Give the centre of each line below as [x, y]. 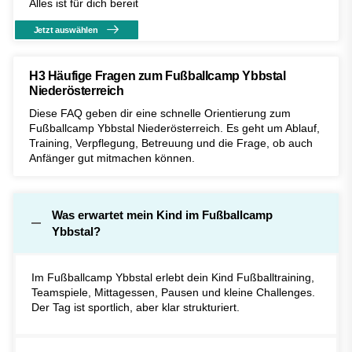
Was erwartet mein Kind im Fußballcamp [162, 215]
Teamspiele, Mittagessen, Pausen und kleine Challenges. [173, 293]
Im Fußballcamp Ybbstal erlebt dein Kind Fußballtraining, [173, 278]
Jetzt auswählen [66, 29]
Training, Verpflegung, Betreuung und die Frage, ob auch [171, 143]
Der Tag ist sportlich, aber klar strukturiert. [136, 308]
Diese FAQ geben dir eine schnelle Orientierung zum [160, 114]
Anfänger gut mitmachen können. [112, 158]
